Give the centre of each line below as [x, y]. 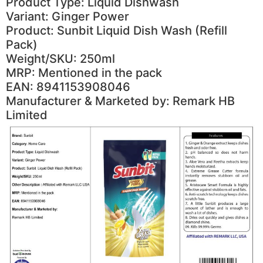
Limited [27, 115]
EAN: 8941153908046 [68, 87]
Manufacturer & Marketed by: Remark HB [120, 101]
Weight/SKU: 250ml [60, 59]
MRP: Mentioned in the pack [84, 73]
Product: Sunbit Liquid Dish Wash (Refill [117, 31]
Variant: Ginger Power [68, 17]
